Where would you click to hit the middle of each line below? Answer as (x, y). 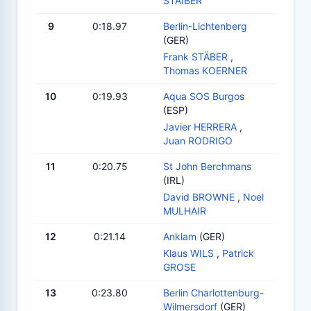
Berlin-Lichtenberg (205, 26)
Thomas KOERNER (205, 70)
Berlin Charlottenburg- (213, 292)
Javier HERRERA (200, 126)
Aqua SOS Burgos (204, 96)
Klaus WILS (188, 253)
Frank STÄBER (195, 56)
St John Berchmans (207, 166)
